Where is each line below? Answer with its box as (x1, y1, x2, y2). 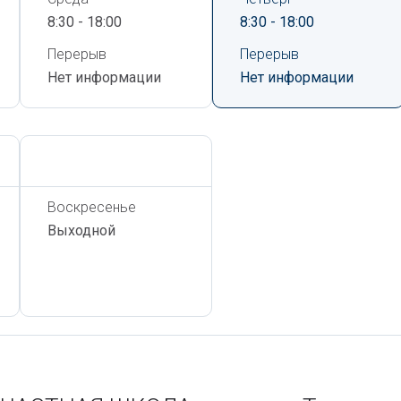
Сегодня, (47, 152, 108, 169)
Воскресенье (47, 199, 136, 216)
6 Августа (108, 152, 172, 169)
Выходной (47, 222, 115, 239)
